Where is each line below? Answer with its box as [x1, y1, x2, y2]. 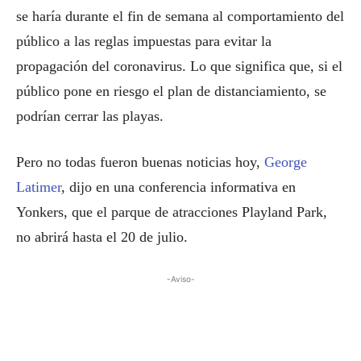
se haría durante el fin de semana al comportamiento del [16, 8, 344, 24]
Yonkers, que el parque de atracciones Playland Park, [16, 204, 327, 220]
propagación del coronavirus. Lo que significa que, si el [16, 58, 342, 74]
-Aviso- [166, 274, 195, 284]
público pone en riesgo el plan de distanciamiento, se [16, 83, 326, 99]
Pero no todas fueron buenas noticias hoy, [16, 154, 264, 170]
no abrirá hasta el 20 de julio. [16, 229, 188, 245]
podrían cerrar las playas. [16, 108, 164, 124]
